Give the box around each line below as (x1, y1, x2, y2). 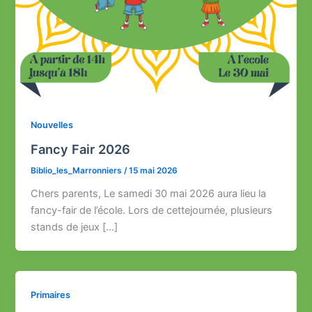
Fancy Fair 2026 (31, 141, 131, 157)
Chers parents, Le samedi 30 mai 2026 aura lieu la (31, 187, 267, 200)
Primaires (31, 289, 71, 300)
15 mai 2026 (129, 165, 178, 175)
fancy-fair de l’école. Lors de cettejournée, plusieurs (31, 203, 273, 217)
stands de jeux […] (31, 220, 118, 233)
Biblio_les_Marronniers (31, 165, 125, 175)
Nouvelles (31, 120, 74, 131)
